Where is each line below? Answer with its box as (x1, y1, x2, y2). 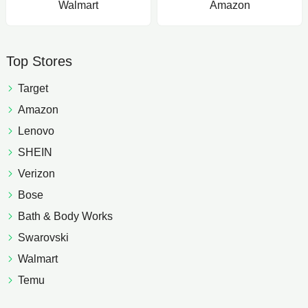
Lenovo (17, 125, 54, 137)
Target (17, 82, 48, 94)
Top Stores (5, 54, 72, 69)
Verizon (17, 168, 55, 179)
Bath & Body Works (17, 210, 113, 222)
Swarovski (17, 232, 69, 243)
